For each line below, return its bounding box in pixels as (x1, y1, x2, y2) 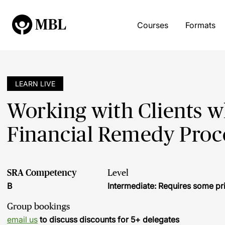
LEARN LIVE (15, 79, 55, 88)
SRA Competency (7, 168, 77, 178)
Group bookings (7, 201, 70, 211)
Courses (137, 20, 168, 30)
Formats (185, 20, 215, 30)
